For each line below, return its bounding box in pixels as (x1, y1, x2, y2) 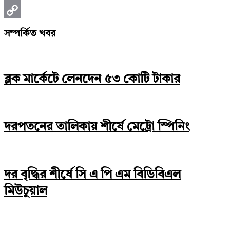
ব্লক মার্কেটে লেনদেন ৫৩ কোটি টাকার (4, 73, 180, 86)
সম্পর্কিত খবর (4, 29, 55, 40)
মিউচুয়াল (4, 185, 47, 198)
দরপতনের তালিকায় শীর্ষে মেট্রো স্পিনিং (4, 121, 189, 133)
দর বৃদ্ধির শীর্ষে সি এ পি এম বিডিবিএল (4, 168, 181, 181)
